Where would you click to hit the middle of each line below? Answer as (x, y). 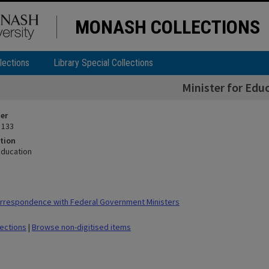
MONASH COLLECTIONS (168, 27)
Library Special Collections (103, 63)
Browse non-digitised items (81, 227)
